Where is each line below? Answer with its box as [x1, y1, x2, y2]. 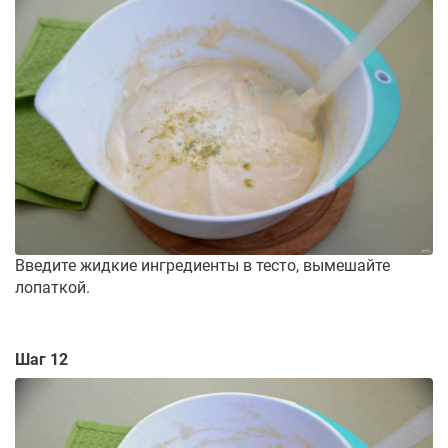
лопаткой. [15, 277, 90, 297]
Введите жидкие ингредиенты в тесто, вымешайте [15, 255, 390, 275]
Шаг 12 [15, 349, 68, 369]
